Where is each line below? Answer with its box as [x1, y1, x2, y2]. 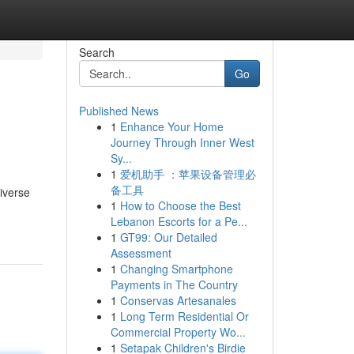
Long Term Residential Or [119, 308, 249, 324]
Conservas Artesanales [119, 292, 236, 308]
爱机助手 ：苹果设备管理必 [119, 166, 256, 182]
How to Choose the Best [119, 198, 241, 213]
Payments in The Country [110, 277, 238, 292]
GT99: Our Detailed [119, 229, 217, 245]
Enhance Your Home [119, 119, 224, 134]
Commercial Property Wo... [110, 324, 246, 340]
